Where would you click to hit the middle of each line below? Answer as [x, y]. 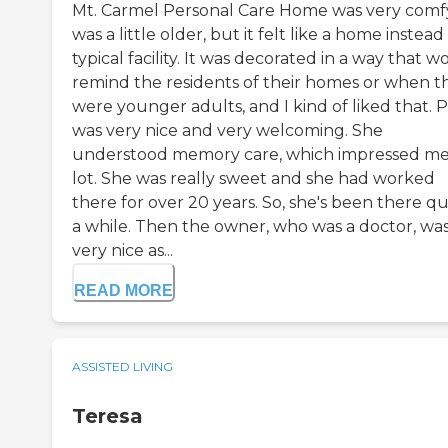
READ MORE [123, 291]
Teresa [107, 416]
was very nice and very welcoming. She [227, 131]
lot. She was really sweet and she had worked [253, 179]
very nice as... [122, 251]
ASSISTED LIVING [122, 367]
